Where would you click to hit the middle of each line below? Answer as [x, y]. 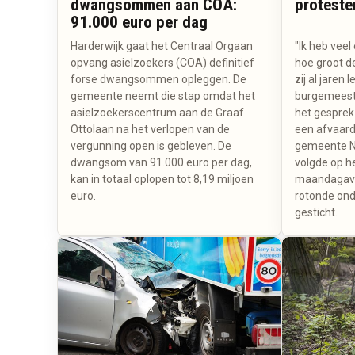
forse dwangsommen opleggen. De [158, 79]
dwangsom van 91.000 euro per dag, [161, 162]
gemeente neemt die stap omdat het [163, 95]
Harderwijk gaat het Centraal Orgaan [162, 46]
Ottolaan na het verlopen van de [150, 129]
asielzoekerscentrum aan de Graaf [157, 112]
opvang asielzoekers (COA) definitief [162, 62]
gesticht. [316, 212]
